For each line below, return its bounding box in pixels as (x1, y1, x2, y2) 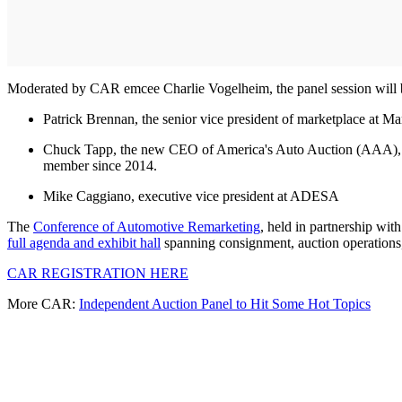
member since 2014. (43, 157, 157, 173)
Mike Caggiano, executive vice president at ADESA (43, 188, 339, 204)
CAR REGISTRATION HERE (7, 265, 188, 281)
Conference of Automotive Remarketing (33, 218, 260, 234)
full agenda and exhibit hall (7, 234, 161, 250)
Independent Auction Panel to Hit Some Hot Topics (79, 295, 371, 311)
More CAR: (7, 295, 79, 311)
